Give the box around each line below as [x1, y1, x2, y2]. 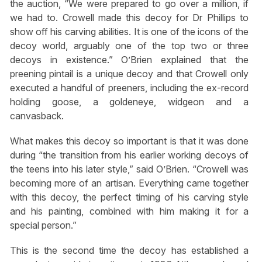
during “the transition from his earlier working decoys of [9, 149, 249, 161]
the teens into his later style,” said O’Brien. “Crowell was [9, 163, 249, 175]
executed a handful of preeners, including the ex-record [9, 81, 249, 94]
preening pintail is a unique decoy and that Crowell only [9, 67, 249, 80]
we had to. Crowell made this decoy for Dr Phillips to [9, 11, 249, 23]
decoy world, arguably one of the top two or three [9, 39, 249, 51]
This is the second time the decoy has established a [9, 244, 249, 256]
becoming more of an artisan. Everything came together [9, 177, 249, 189]
